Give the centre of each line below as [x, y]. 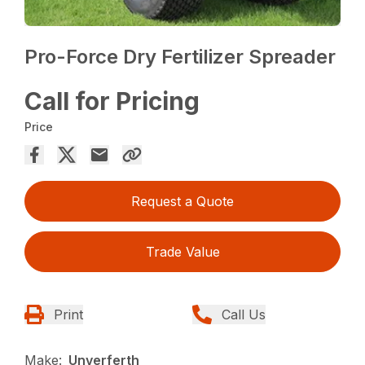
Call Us [244, 314]
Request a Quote [182, 201]
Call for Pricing [112, 101]
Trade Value [182, 251]
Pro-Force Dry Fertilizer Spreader [180, 56]
